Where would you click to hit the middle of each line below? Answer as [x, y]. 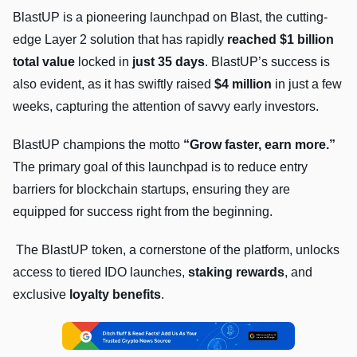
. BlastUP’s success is [267, 61]
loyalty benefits [115, 294]
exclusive [41, 294]
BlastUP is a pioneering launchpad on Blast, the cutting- [170, 17]
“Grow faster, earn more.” [259, 144]
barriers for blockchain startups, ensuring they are [151, 189]
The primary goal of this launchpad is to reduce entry [160, 167]
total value [44, 61]
